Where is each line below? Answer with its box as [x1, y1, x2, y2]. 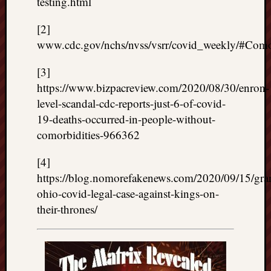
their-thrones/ [37, 201, 97, 217]
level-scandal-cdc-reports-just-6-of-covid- [37, 96, 226, 111]
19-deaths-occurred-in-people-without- [37, 111, 215, 126]
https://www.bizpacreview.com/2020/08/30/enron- [37, 80, 269, 95]
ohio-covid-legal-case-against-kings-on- [37, 186, 219, 201]
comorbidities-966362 [37, 127, 140, 142]
